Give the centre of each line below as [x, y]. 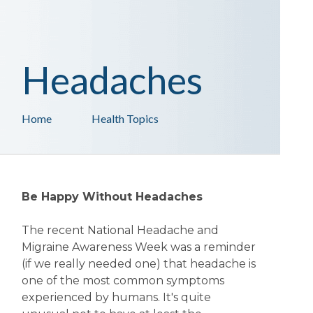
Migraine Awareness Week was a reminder [138, 247]
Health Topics [125, 118]
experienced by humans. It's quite [116, 297]
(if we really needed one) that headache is [138, 264]
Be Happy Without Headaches [112, 197]
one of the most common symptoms [123, 281]
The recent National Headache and [120, 230]
